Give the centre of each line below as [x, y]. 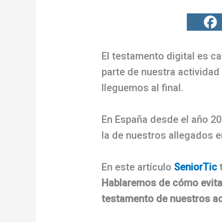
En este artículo [138, 167]
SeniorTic [196, 167]
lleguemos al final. [144, 87]
